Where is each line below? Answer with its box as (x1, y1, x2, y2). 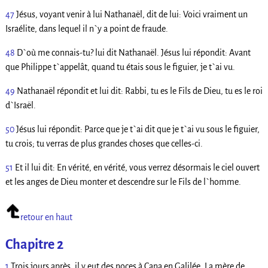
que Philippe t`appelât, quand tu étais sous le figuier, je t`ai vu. (5, 62, 235, 72)
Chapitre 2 (5, 237, 63, 252)
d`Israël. (5, 100, 36, 111)
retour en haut (20, 212, 72, 222)
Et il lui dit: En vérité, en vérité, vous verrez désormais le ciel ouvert (14, 163, 260, 173)
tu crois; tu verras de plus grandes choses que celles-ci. (5, 139, 203, 149)
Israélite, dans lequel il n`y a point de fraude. (5, 24, 168, 34)
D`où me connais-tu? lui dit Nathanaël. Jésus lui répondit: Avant (16, 48, 251, 58)
